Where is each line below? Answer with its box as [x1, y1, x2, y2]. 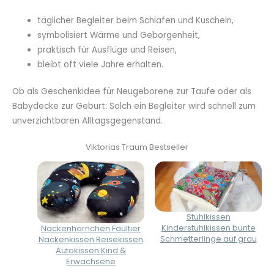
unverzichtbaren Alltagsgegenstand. [12, 115, 163, 127]
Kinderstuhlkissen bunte [161, 222, 256, 234]
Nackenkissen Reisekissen [39, 234, 143, 246]
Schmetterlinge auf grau [160, 233, 257, 245]
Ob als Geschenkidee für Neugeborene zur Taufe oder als [12, 86, 251, 98]
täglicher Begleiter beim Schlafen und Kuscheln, [37, 14, 234, 26]
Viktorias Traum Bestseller [86, 141, 188, 154]
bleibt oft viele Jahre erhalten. [37, 58, 164, 70]
